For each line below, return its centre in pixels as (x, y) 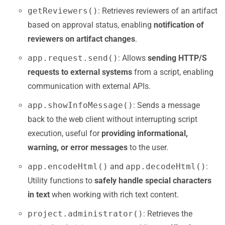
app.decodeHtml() (166, 166)
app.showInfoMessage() (80, 105)
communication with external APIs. (89, 86)
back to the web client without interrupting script (113, 119)
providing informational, (145, 133)
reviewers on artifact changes (81, 39)
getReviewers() (63, 11)
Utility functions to (61, 181)
